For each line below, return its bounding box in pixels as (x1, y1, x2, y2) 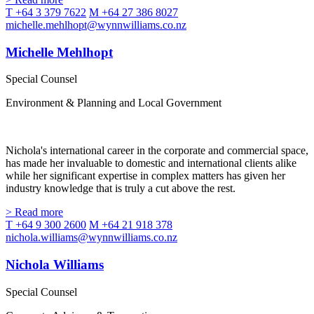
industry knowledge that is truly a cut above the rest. (6, 182, 235, 195)
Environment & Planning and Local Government (6, 97, 221, 109)
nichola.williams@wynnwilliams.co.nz (6, 231, 177, 244)
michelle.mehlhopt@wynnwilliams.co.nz (6, 18, 186, 31)
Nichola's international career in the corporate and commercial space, (6, 144, 308, 157)
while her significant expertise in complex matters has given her (6, 170, 285, 182)
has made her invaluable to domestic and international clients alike (6, 157, 296, 170)
